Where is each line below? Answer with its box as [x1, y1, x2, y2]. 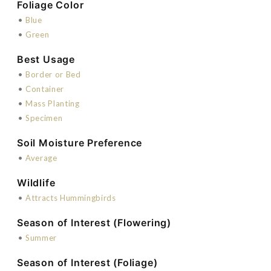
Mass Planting [25, 98, 80, 108]
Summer [25, 232, 57, 243]
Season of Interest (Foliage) [17, 256, 158, 269]
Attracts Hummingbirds [25, 192, 116, 203]
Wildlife [17, 176, 56, 189]
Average [25, 152, 57, 163]
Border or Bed [25, 69, 81, 79]
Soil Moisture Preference [17, 136, 143, 149]
